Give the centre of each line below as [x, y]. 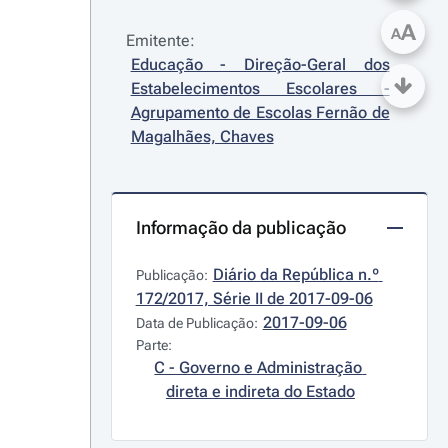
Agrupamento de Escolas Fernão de [260, 112]
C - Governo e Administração [258, 367]
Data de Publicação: [196, 323]
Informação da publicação [240, 227]
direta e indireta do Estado [260, 391]
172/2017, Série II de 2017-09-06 [254, 298]
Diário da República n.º [295, 274]
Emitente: [160, 40]
